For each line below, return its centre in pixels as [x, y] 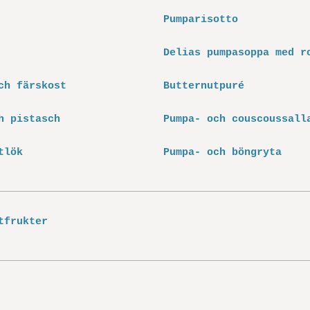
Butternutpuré [204, 86]
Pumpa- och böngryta [222, 153]
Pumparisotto [201, 20]
